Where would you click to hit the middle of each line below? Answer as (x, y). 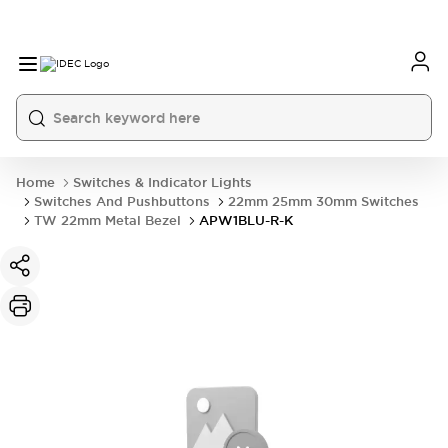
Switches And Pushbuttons (122, 201)
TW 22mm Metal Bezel (107, 220)
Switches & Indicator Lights (162, 182)
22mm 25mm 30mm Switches (323, 201)
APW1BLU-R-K (246, 220)
